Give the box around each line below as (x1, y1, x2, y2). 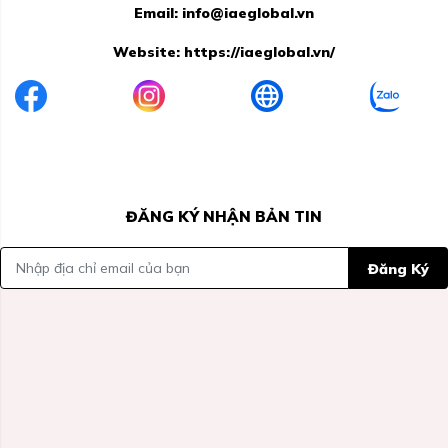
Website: (113, 43, 184, 62)
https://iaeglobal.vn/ (184, 43, 335, 62)
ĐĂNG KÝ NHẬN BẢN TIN (126, 207, 322, 227)
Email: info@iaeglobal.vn (134, 4, 314, 23)
